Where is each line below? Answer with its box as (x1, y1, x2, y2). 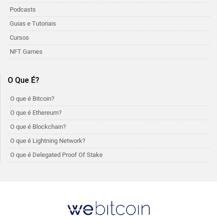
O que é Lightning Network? (10, 136, 85, 145)
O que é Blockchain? (10, 122, 66, 131)
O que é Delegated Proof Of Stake (10, 150, 103, 159)
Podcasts (10, 5, 36, 14)
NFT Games (10, 47, 43, 56)
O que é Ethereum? (10, 108, 62, 117)
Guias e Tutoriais (10, 19, 56, 28)
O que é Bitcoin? (10, 94, 54, 103)
